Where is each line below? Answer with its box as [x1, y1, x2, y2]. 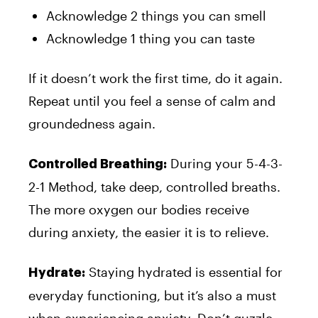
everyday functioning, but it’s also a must [28, 287, 276, 303]
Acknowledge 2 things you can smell [46, 7, 266, 23]
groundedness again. [28, 115, 155, 131]
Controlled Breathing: [28, 157, 167, 170]
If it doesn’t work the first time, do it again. [28, 70, 283, 86]
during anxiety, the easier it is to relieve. [28, 224, 269, 240]
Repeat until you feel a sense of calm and [28, 92, 275, 109]
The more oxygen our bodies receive [28, 201, 249, 217]
